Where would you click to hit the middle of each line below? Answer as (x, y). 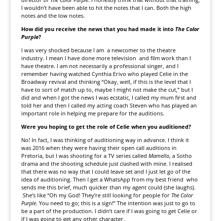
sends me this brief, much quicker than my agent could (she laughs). (108, 187)
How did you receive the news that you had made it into (98, 29)
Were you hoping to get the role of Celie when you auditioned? (106, 127)
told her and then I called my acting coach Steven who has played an (109, 105)
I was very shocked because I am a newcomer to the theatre (98, 50)
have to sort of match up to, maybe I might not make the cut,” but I (107, 90)
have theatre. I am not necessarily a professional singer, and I (100, 66)
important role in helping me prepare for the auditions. (92, 113)
